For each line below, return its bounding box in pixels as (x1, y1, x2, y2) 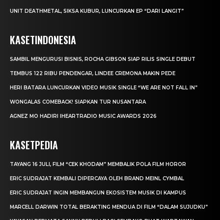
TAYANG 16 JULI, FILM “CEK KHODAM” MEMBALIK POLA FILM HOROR (10, 161, 186, 168)
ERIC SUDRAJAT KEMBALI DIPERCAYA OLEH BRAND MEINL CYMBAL (10, 175, 184, 182)
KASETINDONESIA (10, 32, 76, 48)
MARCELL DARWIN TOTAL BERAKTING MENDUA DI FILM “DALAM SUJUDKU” (10, 204, 208, 211)
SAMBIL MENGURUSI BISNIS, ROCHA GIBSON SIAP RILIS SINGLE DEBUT (10, 56, 195, 63)
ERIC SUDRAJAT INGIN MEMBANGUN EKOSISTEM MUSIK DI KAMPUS (10, 190, 186, 196)
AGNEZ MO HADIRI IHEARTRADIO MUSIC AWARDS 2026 (10, 113, 157, 120)
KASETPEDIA (10, 137, 58, 153)
